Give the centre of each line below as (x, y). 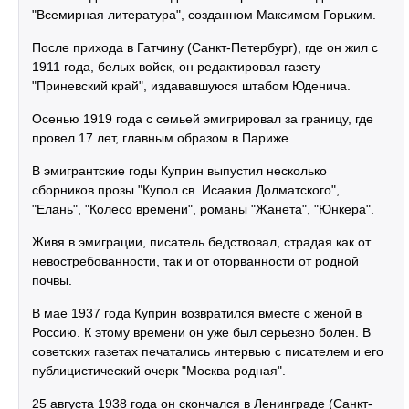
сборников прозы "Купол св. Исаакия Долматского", (186, 190)
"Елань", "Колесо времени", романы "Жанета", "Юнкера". (203, 209)
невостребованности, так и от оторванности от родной (195, 261)
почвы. (52, 280)
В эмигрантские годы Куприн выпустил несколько (179, 171)
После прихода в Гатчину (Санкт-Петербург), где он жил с (205, 47)
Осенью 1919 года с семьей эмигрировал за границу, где (203, 119)
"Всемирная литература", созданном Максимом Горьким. (204, 15)
